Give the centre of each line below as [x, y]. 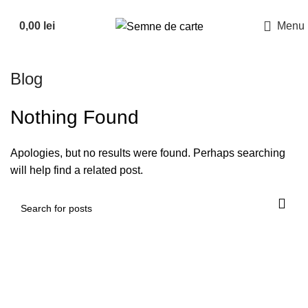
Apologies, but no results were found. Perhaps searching [148, 153]
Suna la [26, 6]
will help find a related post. [77, 170]
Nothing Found [75, 117]
